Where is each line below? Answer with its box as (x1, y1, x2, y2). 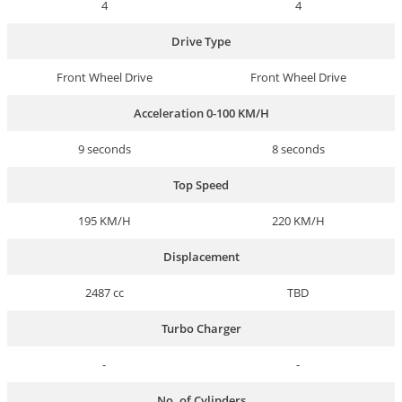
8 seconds (271, 141, 325, 158)
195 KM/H (77, 213, 131, 230)
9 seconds (77, 141, 131, 158)
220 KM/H (271, 213, 325, 230)
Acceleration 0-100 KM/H (133, 105, 269, 122)
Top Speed (173, 177, 229, 194)
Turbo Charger (161, 320, 241, 337)
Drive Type (171, 33, 231, 50)
